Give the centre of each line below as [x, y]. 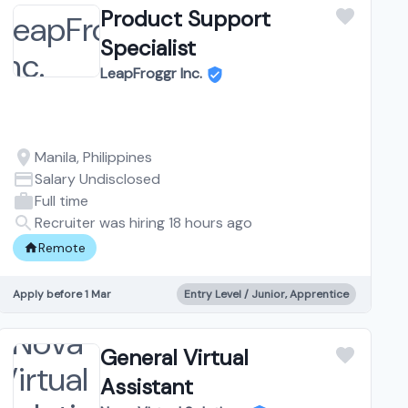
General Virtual [175, 357]
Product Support [186, 18]
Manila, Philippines [94, 157]
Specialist [148, 47]
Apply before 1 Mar [62, 294]
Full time [62, 200]
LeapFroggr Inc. [152, 73]
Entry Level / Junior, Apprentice [266, 294]
